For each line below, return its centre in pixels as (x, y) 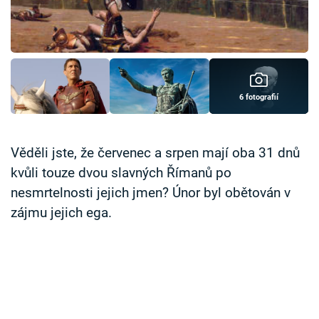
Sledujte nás (40, 146)
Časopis (46, 14)
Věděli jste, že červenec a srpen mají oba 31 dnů (155, 153)
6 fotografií (258, 98)
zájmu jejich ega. (61, 213)
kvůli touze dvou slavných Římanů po (121, 173)
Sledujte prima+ (69, 49)
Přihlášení (63, 92)
